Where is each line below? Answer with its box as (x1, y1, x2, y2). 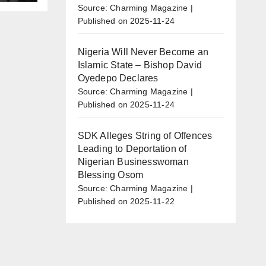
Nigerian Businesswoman (77, 156, 189, 167)
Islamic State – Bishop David (77, 59, 202, 70)
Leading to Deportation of (77, 143, 187, 154)
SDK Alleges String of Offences (77, 130, 213, 141)
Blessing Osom (77, 169, 144, 180)
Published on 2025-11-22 (77, 196, 175, 206)
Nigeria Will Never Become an (77, 46, 209, 57)
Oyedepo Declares (77, 72, 159, 83)
